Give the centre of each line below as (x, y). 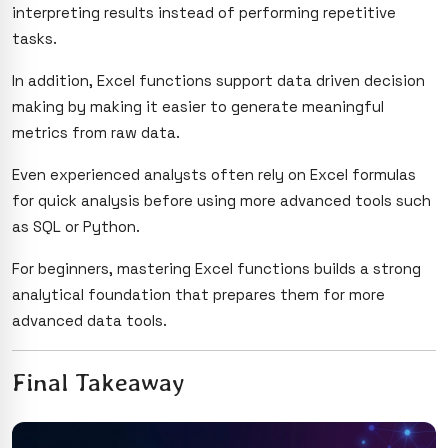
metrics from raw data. (96, 133)
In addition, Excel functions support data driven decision (218, 81)
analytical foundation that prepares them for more (198, 295)
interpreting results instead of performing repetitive (204, 13)
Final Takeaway (98, 382)
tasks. (34, 39)
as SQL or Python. (76, 227)
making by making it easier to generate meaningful (198, 107)
